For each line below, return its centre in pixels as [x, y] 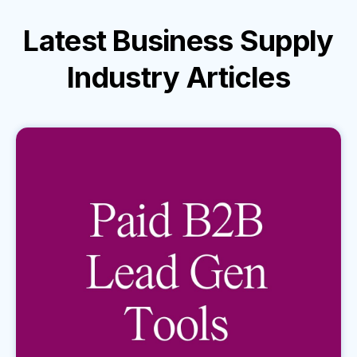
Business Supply [223, 41]
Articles [238, 77]
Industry [127, 77]
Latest [68, 41]
